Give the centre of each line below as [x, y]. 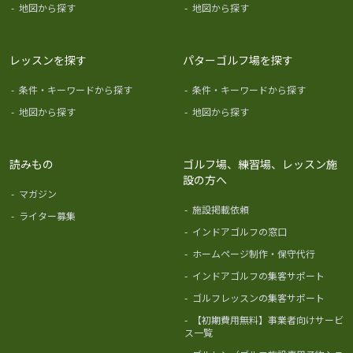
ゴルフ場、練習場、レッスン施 [260, 163]
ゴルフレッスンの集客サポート [258, 297]
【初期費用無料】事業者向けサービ [268, 319]
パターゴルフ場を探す [238, 59]
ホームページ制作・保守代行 [254, 253]
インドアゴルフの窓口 [240, 231]
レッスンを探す [48, 59]
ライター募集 [47, 215]
